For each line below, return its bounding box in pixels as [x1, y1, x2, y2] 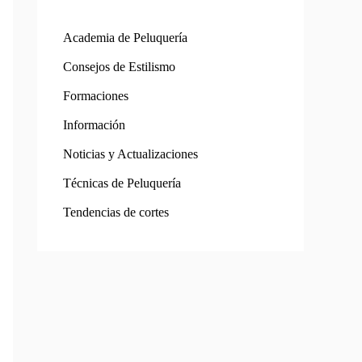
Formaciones [63, 89, 128, 103]
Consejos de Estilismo [63, 60, 175, 74]
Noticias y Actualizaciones [63, 147, 198, 162]
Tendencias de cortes [63, 205, 169, 220]
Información [63, 118, 125, 133]
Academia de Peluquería [63, 31, 187, 45]
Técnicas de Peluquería [63, 176, 181, 191]
